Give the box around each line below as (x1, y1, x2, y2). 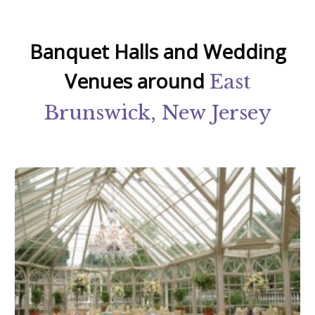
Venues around (65, 67, 210, 95)
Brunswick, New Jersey (44, 101, 271, 126)
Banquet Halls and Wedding (29, 38, 286, 65)
